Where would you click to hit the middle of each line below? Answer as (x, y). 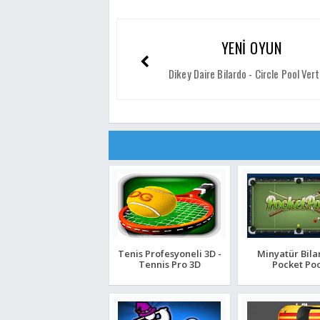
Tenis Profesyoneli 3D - (169, 253)
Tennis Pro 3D (169, 264)
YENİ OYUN (251, 48)
